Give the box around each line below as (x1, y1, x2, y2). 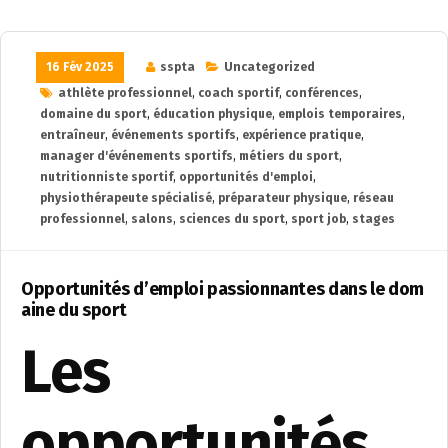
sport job (291, 212, 346, 227)
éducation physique (153, 107, 272, 122)
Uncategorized (224, 60, 315, 75)
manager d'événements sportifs (40, 149, 233, 164)
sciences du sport (179, 212, 285, 227)
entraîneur (40, 128, 105, 143)
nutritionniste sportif (40, 170, 173, 185)
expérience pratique (242, 128, 361, 143)
